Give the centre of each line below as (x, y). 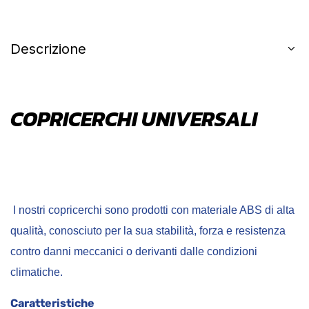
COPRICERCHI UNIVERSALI (134, 119)
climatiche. (64, 272)
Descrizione (48, 49)
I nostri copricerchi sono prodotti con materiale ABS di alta (152, 210)
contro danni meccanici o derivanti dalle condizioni (134, 251)
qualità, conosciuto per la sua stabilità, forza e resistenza (148, 230)
